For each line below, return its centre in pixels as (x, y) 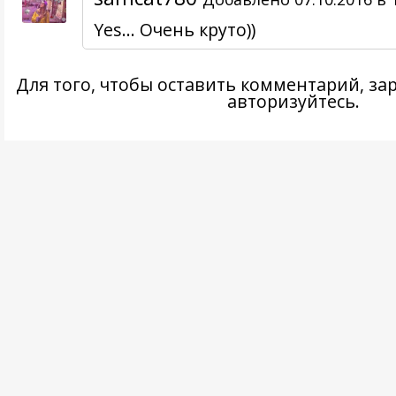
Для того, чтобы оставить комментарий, (192, 84)
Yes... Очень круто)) (174, 29)
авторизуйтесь (291, 101)
